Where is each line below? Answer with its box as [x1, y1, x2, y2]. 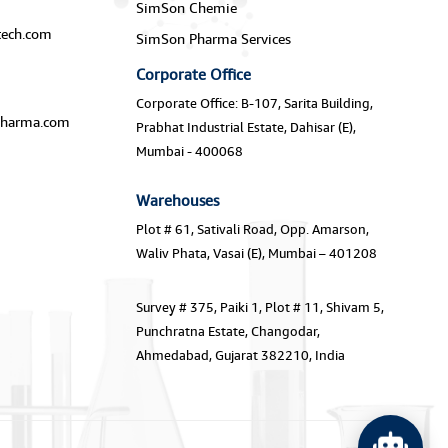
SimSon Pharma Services [135, 30, 291, 48]
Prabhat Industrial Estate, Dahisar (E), [135, 119, 356, 136]
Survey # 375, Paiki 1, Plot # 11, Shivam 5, [135, 299, 384, 316]
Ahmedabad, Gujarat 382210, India [135, 347, 345, 364]
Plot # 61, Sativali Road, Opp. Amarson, [135, 221, 369, 238]
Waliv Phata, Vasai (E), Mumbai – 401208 [135, 245, 377, 262]
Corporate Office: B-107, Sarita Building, [135, 95, 373, 112]
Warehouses [135, 191, 219, 210]
